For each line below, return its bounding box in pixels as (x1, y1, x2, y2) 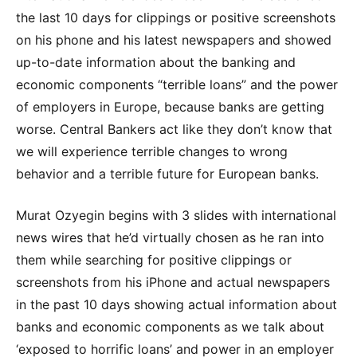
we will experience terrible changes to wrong (16, 143, 288, 159)
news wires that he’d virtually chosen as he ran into (16, 229, 324, 245)
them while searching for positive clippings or (16, 251, 292, 268)
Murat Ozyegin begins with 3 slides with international (16, 206, 336, 223)
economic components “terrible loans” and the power (16, 76, 338, 92)
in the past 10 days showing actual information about (16, 296, 337, 312)
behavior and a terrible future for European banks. (16, 165, 319, 182)
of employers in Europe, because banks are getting (16, 98, 324, 115)
